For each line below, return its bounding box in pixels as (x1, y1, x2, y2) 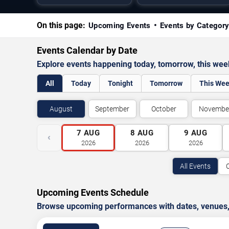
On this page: (37, 20, 85, 30)
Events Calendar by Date (37, 45, 138, 56)
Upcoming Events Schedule (37, 187, 149, 198)
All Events (179, 162, 211, 170)
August (49, 105, 73, 113)
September (95, 105, 130, 113)
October (151, 105, 176, 113)
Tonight (108, 79, 133, 87)
